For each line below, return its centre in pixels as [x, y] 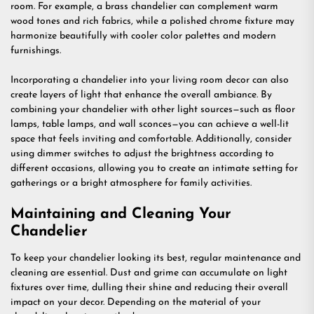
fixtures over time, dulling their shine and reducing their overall [149, 287]
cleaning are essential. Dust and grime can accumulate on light [149, 273]
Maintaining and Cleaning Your [121, 214]
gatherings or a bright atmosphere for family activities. [131, 183]
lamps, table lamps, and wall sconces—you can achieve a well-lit [150, 124]
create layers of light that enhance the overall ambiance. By [141, 95]
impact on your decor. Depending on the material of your [136, 302]
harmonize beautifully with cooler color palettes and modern [143, 36]
